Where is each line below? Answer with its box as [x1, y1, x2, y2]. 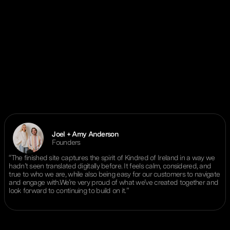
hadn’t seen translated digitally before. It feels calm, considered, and [9, 161, 212, 170]
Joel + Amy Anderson [52, 129, 119, 138]
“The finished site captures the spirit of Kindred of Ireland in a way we [9, 153, 215, 162]
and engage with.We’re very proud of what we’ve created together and [9, 178, 219, 186]
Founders [52, 138, 81, 146]
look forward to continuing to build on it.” [9, 186, 129, 195]
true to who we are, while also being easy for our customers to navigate [9, 169, 220, 178]
